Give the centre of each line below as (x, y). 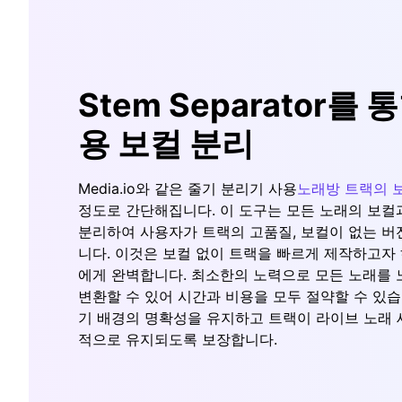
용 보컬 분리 (166, 143)
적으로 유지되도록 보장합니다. (178, 339)
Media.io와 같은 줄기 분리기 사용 (188, 188)
